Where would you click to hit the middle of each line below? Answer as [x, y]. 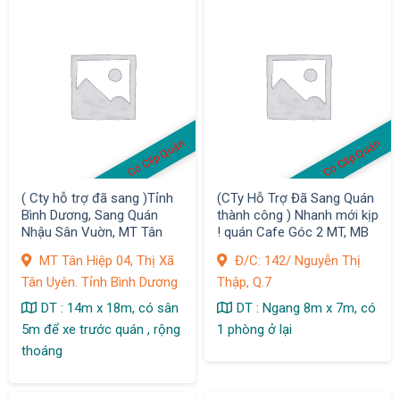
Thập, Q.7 [244, 282]
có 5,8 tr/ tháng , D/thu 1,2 [293, 249]
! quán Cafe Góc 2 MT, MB [292, 232]
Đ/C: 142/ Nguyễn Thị [296, 260]
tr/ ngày [239, 266]
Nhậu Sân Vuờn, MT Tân [92, 232]
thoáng [42, 350]
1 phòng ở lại [254, 329]
